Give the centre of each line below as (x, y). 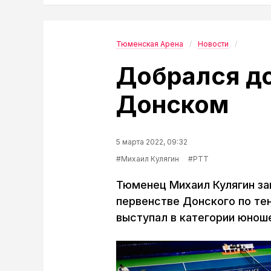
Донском (172, 104)
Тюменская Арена (150, 44)
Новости (213, 44)
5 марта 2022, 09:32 (152, 142)
